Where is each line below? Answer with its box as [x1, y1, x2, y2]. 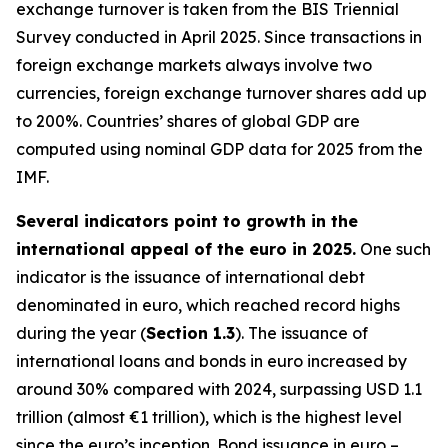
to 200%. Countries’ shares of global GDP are [16, 111, 360, 131]
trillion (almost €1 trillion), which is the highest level [16, 407, 402, 427]
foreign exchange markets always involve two [16, 55, 372, 75]
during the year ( [16, 323, 146, 343]
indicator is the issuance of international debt [16, 267, 365, 287]
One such [356, 239, 431, 259]
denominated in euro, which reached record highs [16, 295, 400, 315]
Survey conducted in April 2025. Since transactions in [16, 27, 422, 47]
